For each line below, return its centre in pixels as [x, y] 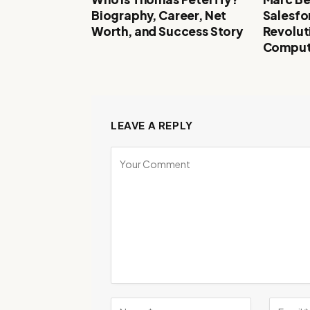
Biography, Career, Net [159, 15]
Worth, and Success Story [167, 31]
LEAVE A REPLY [152, 125]
